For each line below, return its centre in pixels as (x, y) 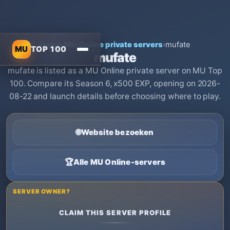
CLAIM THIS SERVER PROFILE (115, 213)
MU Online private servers (113, 45)
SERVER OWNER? (42, 191)
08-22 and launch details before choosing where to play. (115, 96)
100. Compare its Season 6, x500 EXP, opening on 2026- (115, 83)
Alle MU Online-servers (119, 162)
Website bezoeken (117, 132)
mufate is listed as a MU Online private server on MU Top (115, 71)
